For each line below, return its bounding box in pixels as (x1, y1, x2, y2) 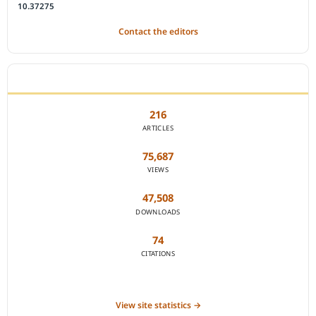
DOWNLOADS (135, 207, 181, 217)
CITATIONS (140, 248, 176, 258)
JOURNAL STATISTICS (17, 73, 113, 84)
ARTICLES (142, 123, 174, 133)
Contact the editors (118, 25, 198, 38)
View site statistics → (115, 299, 201, 312)
